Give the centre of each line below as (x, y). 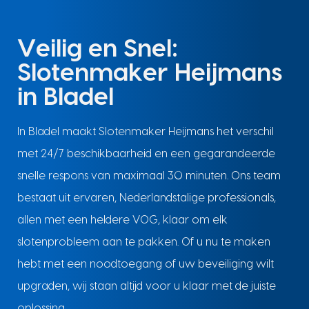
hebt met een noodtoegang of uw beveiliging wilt (145, 265)
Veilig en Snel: (97, 49)
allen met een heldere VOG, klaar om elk (122, 220)
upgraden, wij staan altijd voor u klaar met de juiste (146, 287)
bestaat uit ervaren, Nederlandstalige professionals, (146, 198)
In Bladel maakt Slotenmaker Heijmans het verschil (145, 132)
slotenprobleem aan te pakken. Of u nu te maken (143, 242)
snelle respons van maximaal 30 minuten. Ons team (149, 176)
